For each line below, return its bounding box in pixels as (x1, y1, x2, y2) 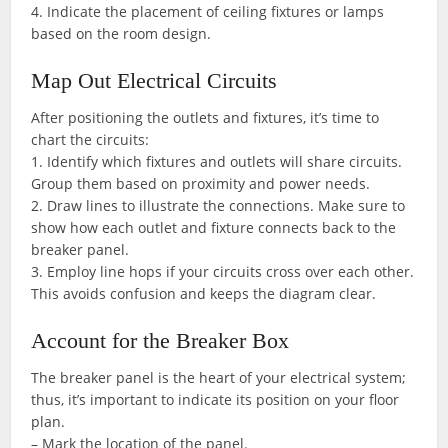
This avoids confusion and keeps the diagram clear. (31, 284, 377, 303)
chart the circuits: (31, 130, 150, 149)
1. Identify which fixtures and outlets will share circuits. (31, 152, 403, 171)
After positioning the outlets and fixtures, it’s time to (31, 108, 380, 127)
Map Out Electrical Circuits (31, 68, 278, 93)
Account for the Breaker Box (31, 328, 290, 353)
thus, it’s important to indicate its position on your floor (31, 390, 400, 409)
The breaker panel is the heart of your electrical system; (31, 368, 407, 387)
